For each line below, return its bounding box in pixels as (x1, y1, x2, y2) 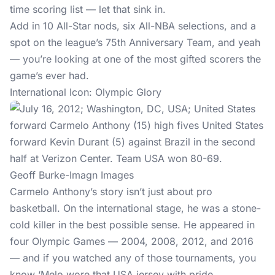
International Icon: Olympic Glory (10, 86, 161, 98)
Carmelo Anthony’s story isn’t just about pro (10, 185, 212, 198)
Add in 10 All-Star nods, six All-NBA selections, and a (10, 20, 256, 32)
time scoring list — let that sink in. (10, 3, 169, 15)
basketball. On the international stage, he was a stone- (10, 202, 261, 214)
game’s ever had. (10, 69, 89, 82)
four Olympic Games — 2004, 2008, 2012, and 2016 (10, 235, 254, 247)
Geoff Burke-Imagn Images (10, 169, 134, 181)
